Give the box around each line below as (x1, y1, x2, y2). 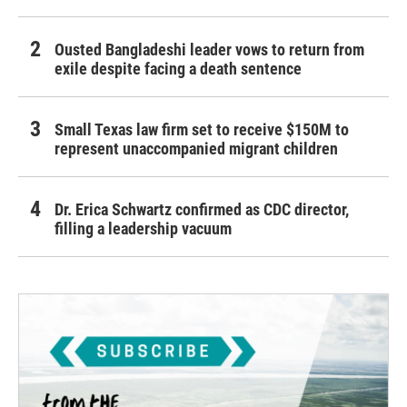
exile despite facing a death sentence (55, 58, 302, 78)
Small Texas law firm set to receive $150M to (55, 119, 349, 139)
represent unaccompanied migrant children (55, 138, 338, 158)
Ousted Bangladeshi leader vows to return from (55, 39, 364, 59)
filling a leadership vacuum (55, 218, 232, 238)
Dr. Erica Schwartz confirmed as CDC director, (55, 199, 349, 219)
